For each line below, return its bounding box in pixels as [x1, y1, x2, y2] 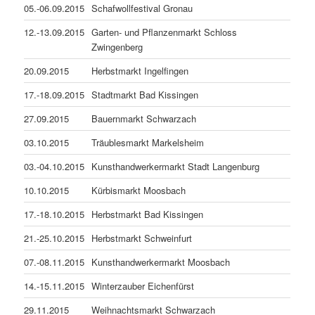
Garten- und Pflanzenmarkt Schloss [91, 25, 238, 39]
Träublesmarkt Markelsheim [91, 135, 205, 149]
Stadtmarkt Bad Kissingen [91, 87, 199, 101]
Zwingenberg [91, 39, 143, 53]
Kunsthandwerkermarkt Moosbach [91, 255, 231, 269]
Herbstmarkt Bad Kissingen [91, 207, 204, 221]
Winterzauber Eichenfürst [91, 278, 195, 292]
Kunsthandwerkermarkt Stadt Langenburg [91, 159, 260, 173]
